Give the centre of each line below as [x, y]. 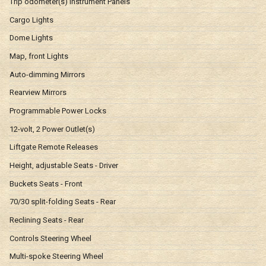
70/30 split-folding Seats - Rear [63, 202]
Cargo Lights [31, 20]
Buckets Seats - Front [46, 183]
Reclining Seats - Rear [47, 220]
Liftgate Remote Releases [54, 147]
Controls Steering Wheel [50, 238]
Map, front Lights [39, 56]
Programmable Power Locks [58, 110]
